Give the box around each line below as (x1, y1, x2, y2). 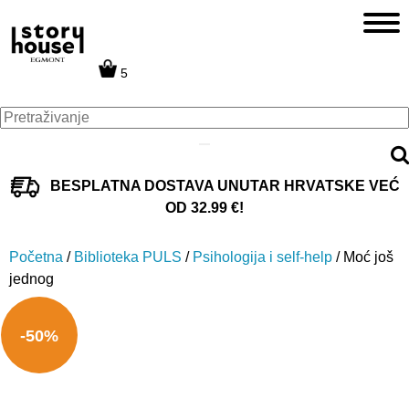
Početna (9, 248, 63, 265)
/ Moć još (332, 248, 393, 265)
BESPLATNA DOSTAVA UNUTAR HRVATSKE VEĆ (50, 177, 400, 194)
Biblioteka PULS (74, 248, 182, 265)
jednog (9, 270, 54, 287)
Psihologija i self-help (193, 248, 332, 265)
